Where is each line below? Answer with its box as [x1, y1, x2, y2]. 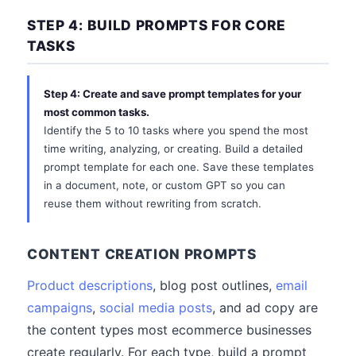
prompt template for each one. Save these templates [44, 161, 314, 173]
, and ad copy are [212, 300, 318, 315]
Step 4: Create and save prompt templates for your [44, 87, 301, 100]
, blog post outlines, [153, 277, 276, 293]
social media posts [99, 300, 212, 315]
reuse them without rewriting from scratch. [44, 197, 261, 210]
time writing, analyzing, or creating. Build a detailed [44, 142, 303, 155]
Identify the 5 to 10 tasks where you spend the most [44, 124, 308, 137]
